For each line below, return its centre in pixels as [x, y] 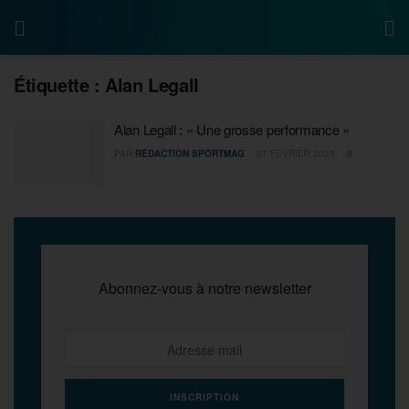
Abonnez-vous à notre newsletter [204, 288]
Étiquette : [60, 84]
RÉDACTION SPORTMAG [190, 153]
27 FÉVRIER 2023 [294, 153]
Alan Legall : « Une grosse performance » [232, 129]
